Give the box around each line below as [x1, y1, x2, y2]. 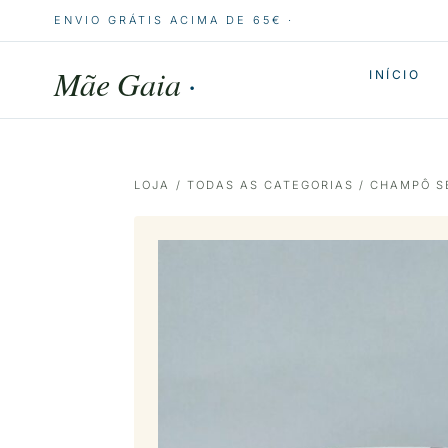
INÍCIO [368, 67, 421, 82]
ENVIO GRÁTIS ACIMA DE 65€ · [53, 13, 294, 27]
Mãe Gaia [53, 62, 188, 105]
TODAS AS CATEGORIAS [186, 178, 354, 192]
